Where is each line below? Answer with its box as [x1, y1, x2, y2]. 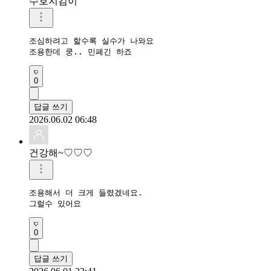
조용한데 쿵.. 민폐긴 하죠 [29, 47, 132, 56]
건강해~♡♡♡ [29, 147, 93, 158]
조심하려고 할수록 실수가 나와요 [29, 36, 154, 45]
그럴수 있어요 [29, 198, 81, 208]
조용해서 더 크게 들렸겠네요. [29, 188, 143, 197]
